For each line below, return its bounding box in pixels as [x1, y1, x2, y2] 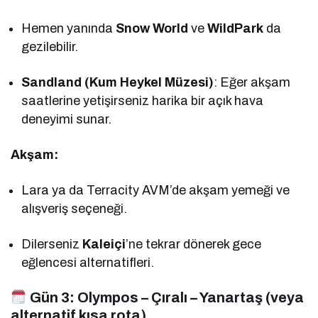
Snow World [116, 21, 189, 35]
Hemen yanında [21, 21, 116, 35]
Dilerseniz [21, 236, 83, 251]
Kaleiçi [82, 236, 126, 251]
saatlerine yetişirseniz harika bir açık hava [21, 93, 264, 108]
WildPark [207, 21, 264, 35]
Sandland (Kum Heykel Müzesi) [21, 75, 214, 89]
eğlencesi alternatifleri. [21, 255, 155, 270]
